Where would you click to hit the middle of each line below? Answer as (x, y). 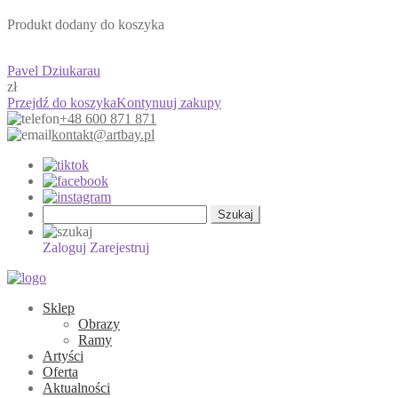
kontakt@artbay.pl (103, 134)
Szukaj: (63, 211)
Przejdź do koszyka (62, 102)
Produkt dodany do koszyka (86, 24)
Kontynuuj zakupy (169, 102)
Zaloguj (64, 247)
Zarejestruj (119, 247)
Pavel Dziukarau (54, 70)
